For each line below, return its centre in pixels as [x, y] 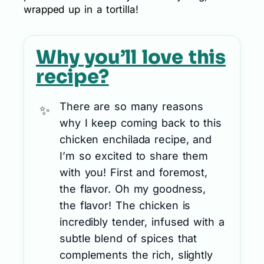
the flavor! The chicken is [125, 205]
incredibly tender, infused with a [142, 222]
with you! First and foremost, [134, 172]
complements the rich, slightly [136, 255]
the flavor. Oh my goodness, [133, 189]
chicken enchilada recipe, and [136, 139]
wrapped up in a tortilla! [81, 9]
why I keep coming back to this [141, 123]
